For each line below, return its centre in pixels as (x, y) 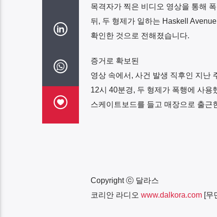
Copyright (108, 181)
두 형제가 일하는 (131, 21)
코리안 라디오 (115, 195)
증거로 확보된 (115, 61)
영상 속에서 (111, 75)
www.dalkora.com (171, 195)
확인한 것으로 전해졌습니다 (139, 35)
